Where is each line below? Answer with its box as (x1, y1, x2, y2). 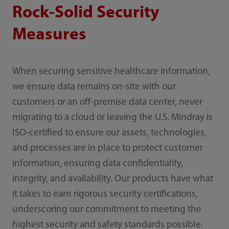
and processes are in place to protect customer (12, 144, 203, 154)
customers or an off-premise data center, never (12, 98, 202, 108)
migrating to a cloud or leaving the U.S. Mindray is (12, 113, 213, 123)
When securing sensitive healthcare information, (12, 67, 210, 77)
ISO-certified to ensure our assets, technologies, (12, 128, 207, 139)
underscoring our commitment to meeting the (12, 205, 201, 215)
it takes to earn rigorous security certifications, (12, 190, 198, 200)
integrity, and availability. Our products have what (12, 174, 213, 185)
